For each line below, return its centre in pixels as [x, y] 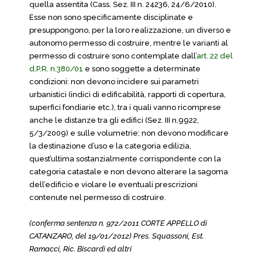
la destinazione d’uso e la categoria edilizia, [110, 146]
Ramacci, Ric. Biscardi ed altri [80, 249]
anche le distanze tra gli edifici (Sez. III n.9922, [114, 120]
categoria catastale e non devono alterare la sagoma [129, 172]
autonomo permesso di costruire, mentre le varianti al [129, 43]
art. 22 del [215, 56]
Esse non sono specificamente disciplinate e [111, 17]
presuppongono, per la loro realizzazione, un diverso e [130, 30]
